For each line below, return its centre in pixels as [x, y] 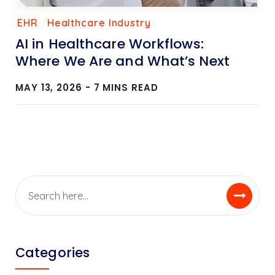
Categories [52, 253]
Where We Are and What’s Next [122, 61]
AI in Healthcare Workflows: [110, 44]
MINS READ [130, 88]
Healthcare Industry [99, 23]
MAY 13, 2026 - [55, 88]
